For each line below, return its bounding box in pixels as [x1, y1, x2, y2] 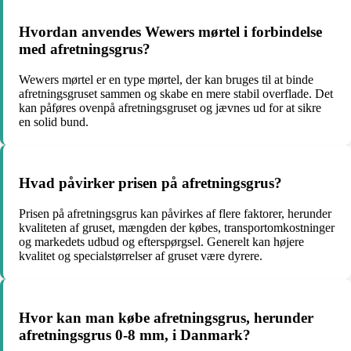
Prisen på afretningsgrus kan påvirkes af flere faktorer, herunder [19, 207, 331, 221]
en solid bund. [19, 114, 89, 128]
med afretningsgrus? [19, 40, 150, 57]
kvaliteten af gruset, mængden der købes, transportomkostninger [19, 221, 335, 235]
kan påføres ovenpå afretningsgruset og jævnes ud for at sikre [19, 100, 321, 114]
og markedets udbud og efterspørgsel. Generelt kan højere [19, 235, 304, 249]
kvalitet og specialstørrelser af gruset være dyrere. [19, 249, 262, 263]
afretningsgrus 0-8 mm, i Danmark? [19, 326, 251, 343]
